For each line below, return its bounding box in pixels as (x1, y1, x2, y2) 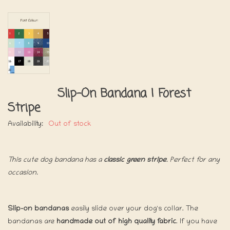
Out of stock (48, 120, 91, 128)
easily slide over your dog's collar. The (69, 205, 198, 213)
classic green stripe (104, 156, 166, 164)
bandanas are (8, 218, 56, 226)
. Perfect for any (166, 156, 220, 164)
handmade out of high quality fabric (56, 218, 176, 226)
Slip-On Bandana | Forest (57, 84, 191, 103)
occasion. (8, 169, 38, 177)
